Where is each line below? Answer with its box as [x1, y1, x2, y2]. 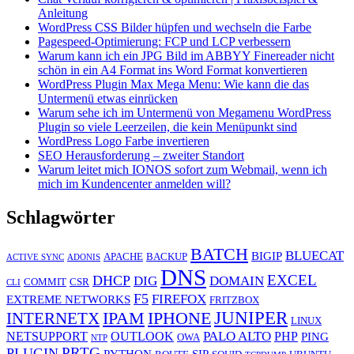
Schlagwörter [6, 207, 115, 228]
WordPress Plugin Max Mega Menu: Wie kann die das [38, 77, 309, 92]
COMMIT [24, 277, 66, 288]
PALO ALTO [203, 329, 271, 345]
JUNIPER [214, 307, 288, 329]
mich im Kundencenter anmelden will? [38, 177, 231, 191]
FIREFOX [152, 292, 206, 307]
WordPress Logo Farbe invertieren [38, 134, 209, 149]
